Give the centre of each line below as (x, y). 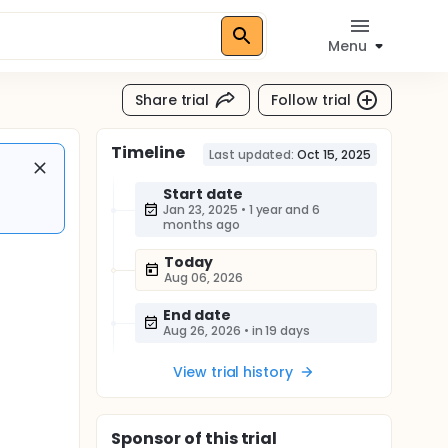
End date (197, 315)
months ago (201, 224)
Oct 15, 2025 (334, 154)
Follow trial (311, 99)
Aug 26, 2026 (202, 330)
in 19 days (281, 330)
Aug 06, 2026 (203, 277)
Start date (203, 194)
